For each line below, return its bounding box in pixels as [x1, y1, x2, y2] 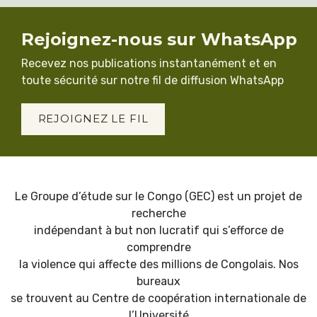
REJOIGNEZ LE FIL [38, 112, 149, 126]
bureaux [137, 274, 180, 288]
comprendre [126, 240, 191, 254]
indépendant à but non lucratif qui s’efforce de [33, 223, 284, 237]
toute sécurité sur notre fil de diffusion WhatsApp [21, 74, 284, 87]
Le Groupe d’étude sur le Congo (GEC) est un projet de [15, 189, 302, 203]
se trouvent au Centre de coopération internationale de [11, 291, 306, 305]
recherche [131, 206, 186, 220]
